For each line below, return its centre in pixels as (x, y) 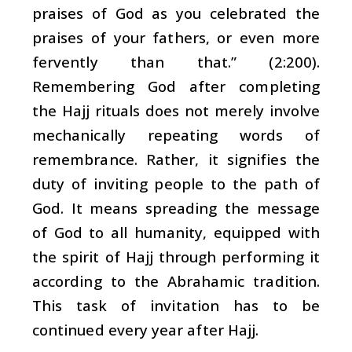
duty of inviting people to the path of (176, 183)
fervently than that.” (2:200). (176, 61)
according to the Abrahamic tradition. (176, 280)
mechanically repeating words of (176, 134)
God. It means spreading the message (176, 207)
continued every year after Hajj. (146, 329)
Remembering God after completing (176, 86)
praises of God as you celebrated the (176, 13)
